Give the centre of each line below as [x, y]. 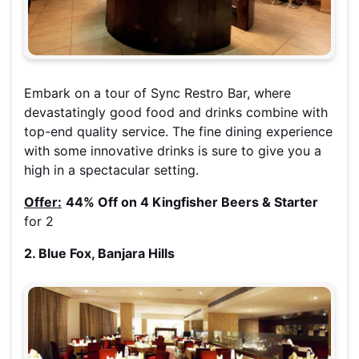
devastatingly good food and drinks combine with [176, 112]
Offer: [43, 202]
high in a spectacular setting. [111, 169]
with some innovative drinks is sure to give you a [173, 150]
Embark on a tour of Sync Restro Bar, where [157, 93]
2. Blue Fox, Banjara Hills [99, 253]
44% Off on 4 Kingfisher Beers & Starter [192, 202]
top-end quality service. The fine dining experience [178, 131]
